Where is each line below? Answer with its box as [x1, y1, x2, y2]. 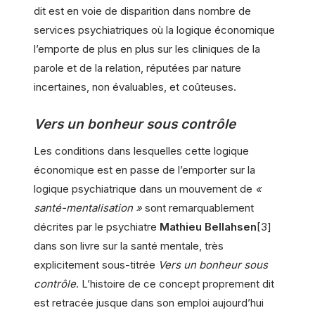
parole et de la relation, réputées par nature [34, 60, 241, 75]
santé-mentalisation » [34, 200, 142, 214]
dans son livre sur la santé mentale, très [34, 238, 224, 252]
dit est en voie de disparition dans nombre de [34, 4, 251, 18]
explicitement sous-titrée [34, 257, 158, 271]
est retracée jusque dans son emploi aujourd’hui [34, 295, 264, 309]
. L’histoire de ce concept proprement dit [76, 276, 274, 290]
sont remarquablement [142, 200, 254, 214]
